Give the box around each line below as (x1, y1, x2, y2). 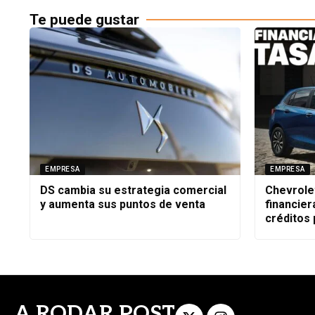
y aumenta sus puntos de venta (40, 197, 205, 211)
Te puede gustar (30, 11, 139, 28)
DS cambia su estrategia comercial (40, 183, 226, 197)
